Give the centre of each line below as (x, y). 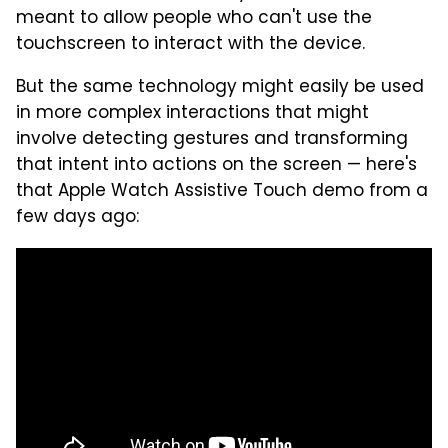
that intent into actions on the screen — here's (216, 166)
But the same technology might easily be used (220, 88)
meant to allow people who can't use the (194, 19)
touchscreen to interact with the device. (190, 45)
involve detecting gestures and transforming (212, 140)
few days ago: (77, 218)
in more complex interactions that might (192, 114)
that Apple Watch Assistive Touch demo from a (222, 192)
